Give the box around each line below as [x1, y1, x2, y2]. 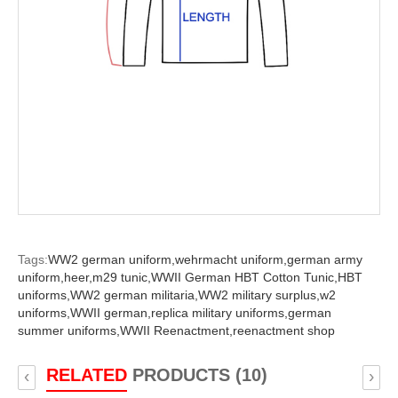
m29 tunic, [92, 270, 151, 285]
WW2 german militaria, [69, 288, 198, 303]
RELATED [45, 365, 127, 386]
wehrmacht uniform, [174, 252, 287, 267]
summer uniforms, [17, 323, 120, 338]
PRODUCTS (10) [126, 365, 267, 386]
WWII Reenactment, [119, 323, 233, 338]
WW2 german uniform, [47, 252, 175, 267]
